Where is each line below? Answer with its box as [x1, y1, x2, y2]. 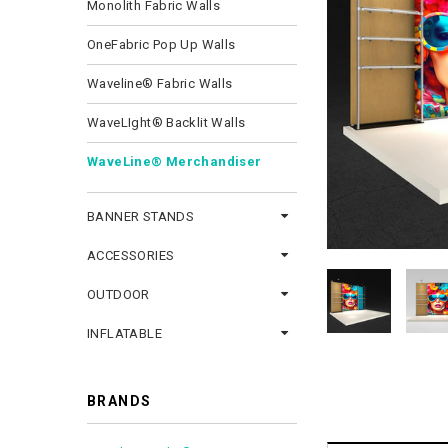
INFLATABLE [87, 326, 162, 341]
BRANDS [87, 393, 152, 409]
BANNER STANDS [87, 209, 195, 224]
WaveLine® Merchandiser [87, 154, 262, 169]
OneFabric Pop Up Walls [87, 37, 236, 52]
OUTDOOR [87, 287, 150, 302]
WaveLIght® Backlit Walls [87, 115, 246, 130]
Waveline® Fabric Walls [87, 76, 233, 91]
